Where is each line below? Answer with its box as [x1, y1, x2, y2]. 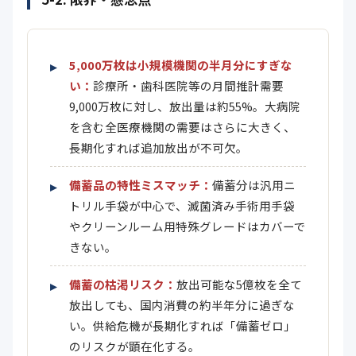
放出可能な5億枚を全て [176, 276, 302, 292]
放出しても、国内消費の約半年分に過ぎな [69, 296, 295, 313]
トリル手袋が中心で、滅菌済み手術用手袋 [69, 197, 295, 214]
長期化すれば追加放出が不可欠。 [69, 139, 248, 156]
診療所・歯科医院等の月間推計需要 [93, 77, 284, 94]
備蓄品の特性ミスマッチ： [69, 176, 212, 193]
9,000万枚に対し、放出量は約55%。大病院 [69, 98, 300, 114]
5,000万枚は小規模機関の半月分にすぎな [69, 56, 292, 73]
